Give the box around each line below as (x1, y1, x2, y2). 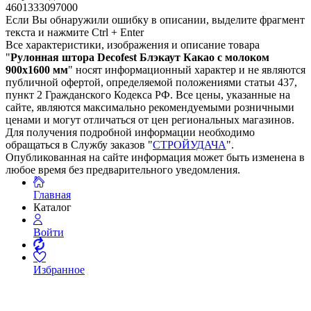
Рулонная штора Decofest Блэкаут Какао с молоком (10, 51, 269, 64)
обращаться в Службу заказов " (6, 139, 153, 151)
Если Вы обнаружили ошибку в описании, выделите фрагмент (6, 14, 305, 26)
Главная (33, 189, 71, 201)
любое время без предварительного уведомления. (6, 164, 240, 176)
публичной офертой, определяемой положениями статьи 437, (6, 76, 297, 89)
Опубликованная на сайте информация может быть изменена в (6, 151, 305, 164)
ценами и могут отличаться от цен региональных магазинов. (6, 114, 294, 126)
